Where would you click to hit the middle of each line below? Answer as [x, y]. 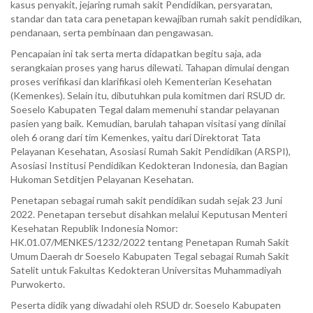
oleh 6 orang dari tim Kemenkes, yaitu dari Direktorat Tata [136, 137]
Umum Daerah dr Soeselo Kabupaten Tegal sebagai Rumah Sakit [150, 256]
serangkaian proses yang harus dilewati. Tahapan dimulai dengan [150, 67]
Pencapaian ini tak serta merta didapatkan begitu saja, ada [136, 53]
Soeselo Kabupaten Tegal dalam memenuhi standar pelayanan [145, 109]
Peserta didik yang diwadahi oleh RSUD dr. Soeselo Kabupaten [146, 305]
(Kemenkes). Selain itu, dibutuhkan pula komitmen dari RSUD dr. [148, 95]
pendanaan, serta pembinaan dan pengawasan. [112, 32]
